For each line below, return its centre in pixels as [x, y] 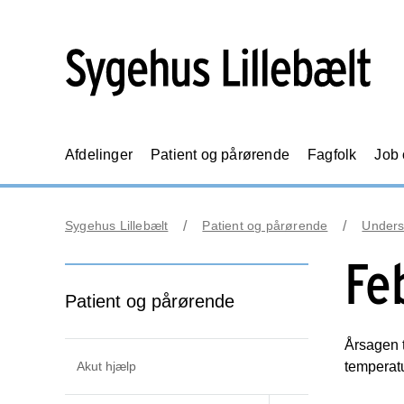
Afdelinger [99, 155]
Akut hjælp [106, 366]
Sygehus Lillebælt [117, 225]
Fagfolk [332, 155]
